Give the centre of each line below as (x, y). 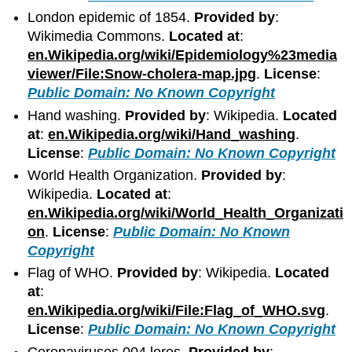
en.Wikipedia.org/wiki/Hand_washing (172, 134)
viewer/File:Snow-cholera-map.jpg (142, 74)
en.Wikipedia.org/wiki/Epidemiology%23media (183, 55)
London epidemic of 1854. (111, 18)
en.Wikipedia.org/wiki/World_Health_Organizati (186, 213)
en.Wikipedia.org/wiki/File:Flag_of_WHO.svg (177, 311)
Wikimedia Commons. (99, 37)
